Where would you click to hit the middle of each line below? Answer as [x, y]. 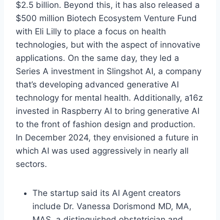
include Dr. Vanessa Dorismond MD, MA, [112, 206]
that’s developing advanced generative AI [97, 85]
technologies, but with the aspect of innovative [108, 45]
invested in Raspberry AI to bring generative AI [108, 111]
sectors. [31, 164]
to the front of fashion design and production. [106, 124]
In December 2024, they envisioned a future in [107, 138]
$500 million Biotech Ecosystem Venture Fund [106, 18]
